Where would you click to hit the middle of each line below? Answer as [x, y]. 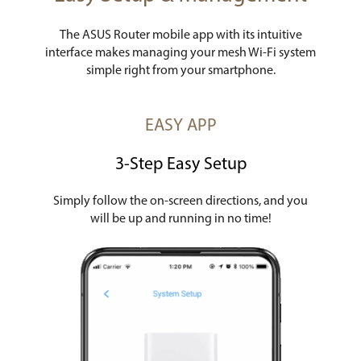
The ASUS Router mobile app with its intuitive [180, 35]
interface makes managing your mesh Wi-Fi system [180, 53]
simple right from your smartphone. [180, 71]
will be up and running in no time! [180, 220]
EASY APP [180, 126]
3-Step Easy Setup [180, 165]
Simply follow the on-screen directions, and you [180, 202]
